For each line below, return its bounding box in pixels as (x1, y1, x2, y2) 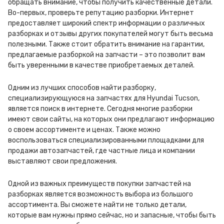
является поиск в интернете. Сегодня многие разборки (8, 104, 192, 113)
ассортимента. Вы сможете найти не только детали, (8, 200, 186, 209)
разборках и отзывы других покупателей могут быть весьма (8, 29, 213, 38)
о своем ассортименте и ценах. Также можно (8, 125, 160, 134)
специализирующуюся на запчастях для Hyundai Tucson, (8, 94, 199, 102)
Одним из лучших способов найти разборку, (8, 83, 156, 92)
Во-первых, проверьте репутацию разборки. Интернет (8, 8, 194, 17)
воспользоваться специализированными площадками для (8, 136, 204, 144)
